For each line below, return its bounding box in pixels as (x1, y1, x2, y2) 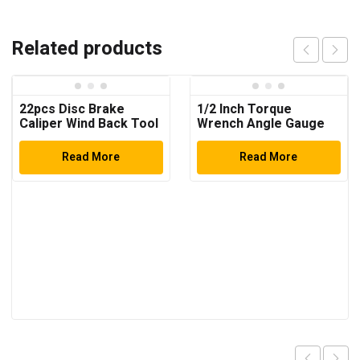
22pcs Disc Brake (19, 99, 125, 119)
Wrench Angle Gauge (196, 113, 325, 133)
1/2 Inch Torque (196, 99, 292, 119)
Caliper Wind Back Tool (19, 113, 158, 133)
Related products (11, 34, 162, 63)
